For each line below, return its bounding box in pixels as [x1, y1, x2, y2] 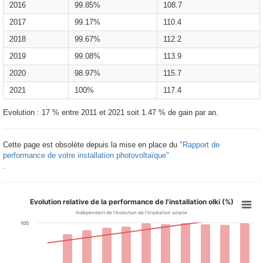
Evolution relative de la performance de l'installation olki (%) [29, 197, 234, 206]
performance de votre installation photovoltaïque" [3, 150, 169, 160]
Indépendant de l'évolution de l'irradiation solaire [76, 209, 187, 215]
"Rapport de [180, 140, 220, 149]
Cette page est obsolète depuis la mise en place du [3, 140, 180, 149]
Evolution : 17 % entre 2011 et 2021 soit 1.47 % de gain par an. [3, 107, 218, 117]
